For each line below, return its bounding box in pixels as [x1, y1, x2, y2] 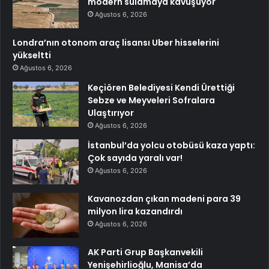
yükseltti [13, 49, 51, 62]
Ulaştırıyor [88, 107, 134, 119]
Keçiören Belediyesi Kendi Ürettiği [88, 82, 235, 94]
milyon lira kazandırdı [88, 205, 183, 218]
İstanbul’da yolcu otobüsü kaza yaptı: [88, 139, 255, 152]
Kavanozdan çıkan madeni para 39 [88, 193, 241, 205]
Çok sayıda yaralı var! [88, 152, 183, 165]
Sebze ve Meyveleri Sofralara [88, 94, 215, 107]
